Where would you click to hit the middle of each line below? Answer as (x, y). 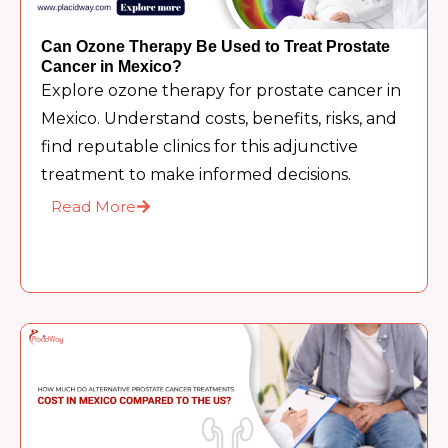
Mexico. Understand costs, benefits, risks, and (219, 118)
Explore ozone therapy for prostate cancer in (221, 90)
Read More (94, 206)
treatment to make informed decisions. (196, 174)
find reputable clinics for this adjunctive (200, 146)
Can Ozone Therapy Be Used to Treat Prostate (216, 46)
